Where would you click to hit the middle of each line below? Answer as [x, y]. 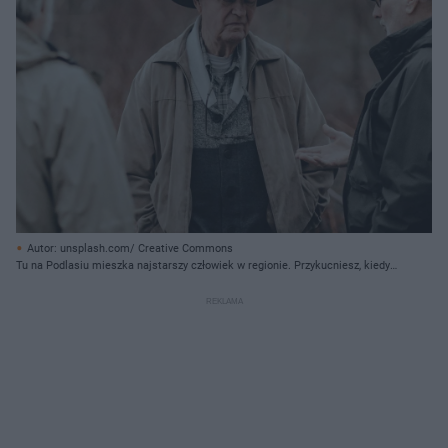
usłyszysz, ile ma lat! [67, 282]
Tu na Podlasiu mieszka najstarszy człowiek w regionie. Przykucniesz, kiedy [203, 265]
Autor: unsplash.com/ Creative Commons [130, 248]
